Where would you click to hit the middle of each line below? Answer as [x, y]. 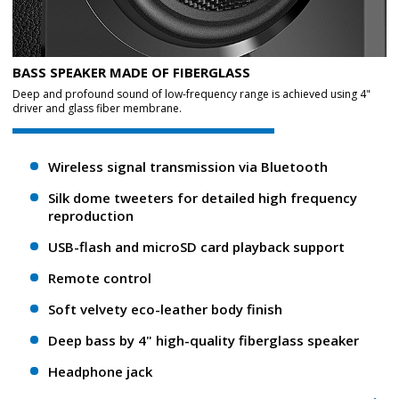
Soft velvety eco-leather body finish [165, 309]
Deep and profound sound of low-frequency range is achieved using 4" [191, 94]
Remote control [100, 278]
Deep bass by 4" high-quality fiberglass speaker [204, 340]
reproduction [91, 216]
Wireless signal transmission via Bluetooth [188, 167]
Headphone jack [100, 371]
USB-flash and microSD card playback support [196, 247]
